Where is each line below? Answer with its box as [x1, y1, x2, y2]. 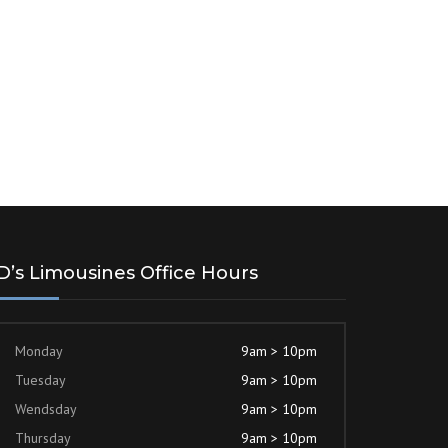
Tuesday [15, 371, 66, 390]
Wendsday [15, 400, 77, 419]
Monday [15, 342, 63, 361]
